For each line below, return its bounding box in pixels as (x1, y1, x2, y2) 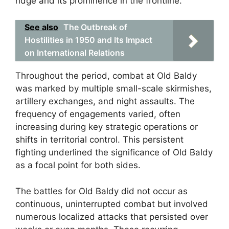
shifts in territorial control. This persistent (15, 134, 184, 145)
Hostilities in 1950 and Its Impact (25, 35, 152, 45)
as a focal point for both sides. (15, 160, 141, 170)
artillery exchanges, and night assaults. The (15, 96, 195, 106)
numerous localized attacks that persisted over (15, 211, 208, 222)
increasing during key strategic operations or (15, 122, 198, 132)
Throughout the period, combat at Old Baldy (15, 71, 197, 81)
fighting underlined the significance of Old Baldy (15, 147, 213, 157)
